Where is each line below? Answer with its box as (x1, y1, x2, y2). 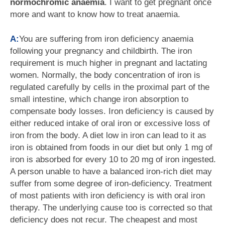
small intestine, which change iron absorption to (10, 94, 188, 104)
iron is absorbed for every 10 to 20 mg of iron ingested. (10, 155, 216, 164)
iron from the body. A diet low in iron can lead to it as (10, 131, 206, 140)
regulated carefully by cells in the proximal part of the (10, 82, 209, 92)
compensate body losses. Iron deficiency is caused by (10, 106, 214, 116)
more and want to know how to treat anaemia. (10, 10, 180, 19)
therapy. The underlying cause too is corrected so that (10, 203, 212, 212)
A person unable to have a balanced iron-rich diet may (10, 167, 212, 176)
